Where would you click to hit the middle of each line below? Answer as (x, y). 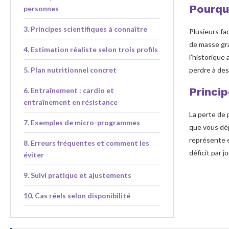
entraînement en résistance (71, 102)
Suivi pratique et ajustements (81, 175)
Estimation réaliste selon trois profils (94, 49)
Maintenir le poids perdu (76, 216)
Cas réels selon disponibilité (82, 195)
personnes (41, 8)
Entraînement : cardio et (72, 90)
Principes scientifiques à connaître (89, 29)
